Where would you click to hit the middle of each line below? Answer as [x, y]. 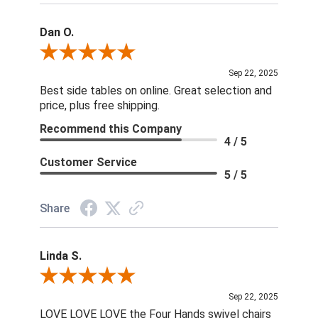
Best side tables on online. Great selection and [155, 91]
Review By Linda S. [80, 277]
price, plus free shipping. [99, 106]
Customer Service [88, 163]
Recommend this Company [110, 129]
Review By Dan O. [77, 54]
